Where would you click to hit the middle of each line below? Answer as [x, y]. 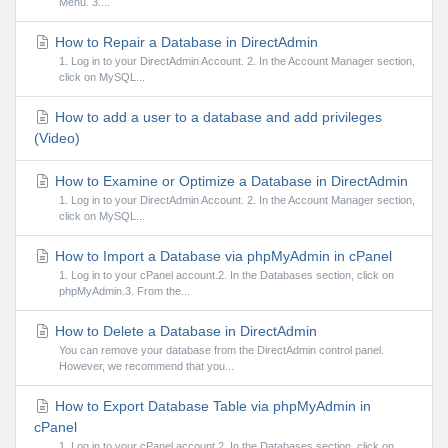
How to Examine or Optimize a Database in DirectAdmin [229, 181]
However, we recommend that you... [146, 366]
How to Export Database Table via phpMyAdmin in [211, 406]
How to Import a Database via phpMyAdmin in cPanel [221, 256]
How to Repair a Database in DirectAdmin [184, 42]
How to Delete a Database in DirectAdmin [184, 331]
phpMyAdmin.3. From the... [124, 291]
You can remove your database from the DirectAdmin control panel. [221, 350]
